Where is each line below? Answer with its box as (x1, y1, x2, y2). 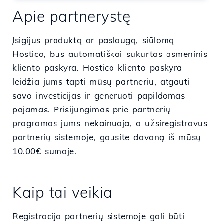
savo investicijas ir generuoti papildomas (12, 90, 185, 101)
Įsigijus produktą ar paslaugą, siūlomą (12, 34, 174, 45)
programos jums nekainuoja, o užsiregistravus (12, 117, 208, 128)
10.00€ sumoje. (12, 145, 77, 156)
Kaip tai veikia (12, 182, 112, 202)
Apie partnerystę (12, 6, 130, 26)
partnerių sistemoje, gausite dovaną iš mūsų (12, 131, 201, 142)
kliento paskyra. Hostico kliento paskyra (12, 62, 183, 73)
